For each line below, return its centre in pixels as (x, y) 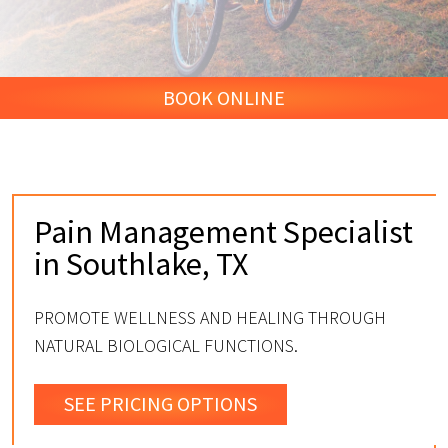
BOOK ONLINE (224, 97)
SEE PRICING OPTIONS (160, 404)
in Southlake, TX (141, 263)
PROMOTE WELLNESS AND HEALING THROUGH (210, 317)
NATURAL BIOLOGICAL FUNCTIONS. (166, 345)
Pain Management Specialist (223, 231)
